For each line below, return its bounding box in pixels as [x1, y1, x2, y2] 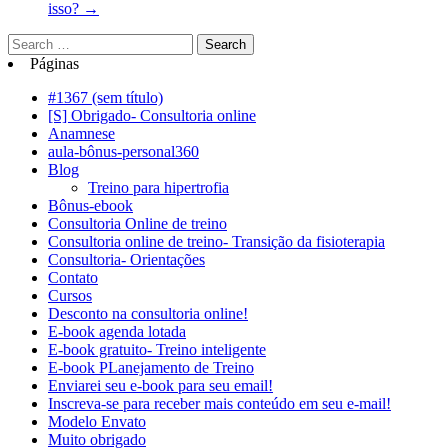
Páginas [30, 55, 79, 73]
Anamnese [48, 125, 115, 143]
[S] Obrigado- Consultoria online [48, 107, 256, 125]
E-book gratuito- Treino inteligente [48, 341, 266, 359]
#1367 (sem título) [48, 89, 163, 107]
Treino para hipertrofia [88, 179, 229, 197]
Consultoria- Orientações [48, 251, 205, 269]
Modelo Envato [48, 413, 146, 431]
